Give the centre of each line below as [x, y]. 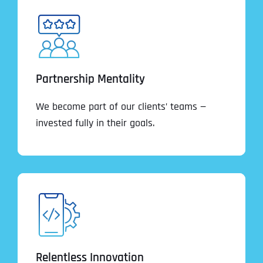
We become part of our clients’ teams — [121, 106]
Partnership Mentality [90, 79]
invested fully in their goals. [95, 123]
